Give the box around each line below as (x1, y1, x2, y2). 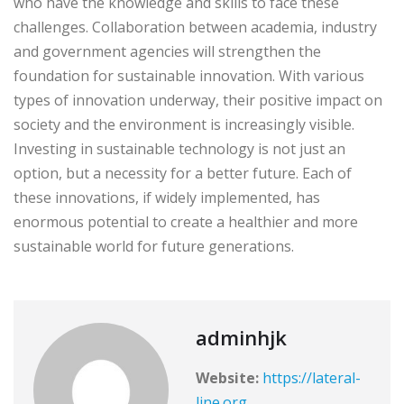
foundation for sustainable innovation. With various (14, 65, 364, 86)
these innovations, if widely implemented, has (14, 187, 320, 207)
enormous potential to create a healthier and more (14, 211, 358, 232)
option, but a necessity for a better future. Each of (14, 162, 352, 183)
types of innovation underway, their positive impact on (14, 89, 382, 110)
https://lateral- (262, 367, 361, 388)
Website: (196, 367, 259, 388)
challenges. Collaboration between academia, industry (14, 16, 377, 37)
